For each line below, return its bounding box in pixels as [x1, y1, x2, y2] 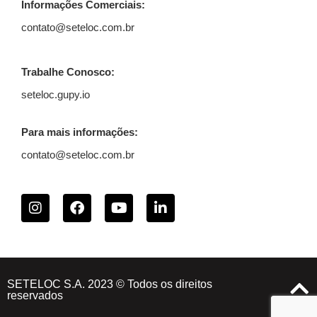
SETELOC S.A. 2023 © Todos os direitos [7, 278, 212, 290]
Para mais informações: [21, 126, 138, 138]
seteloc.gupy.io [21, 88, 90, 100]
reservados [7, 289, 63, 301]
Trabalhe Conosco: [21, 66, 115, 78]
